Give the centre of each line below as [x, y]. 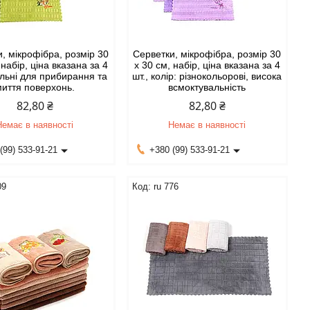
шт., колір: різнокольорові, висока [207, 76]
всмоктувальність [207, 87]
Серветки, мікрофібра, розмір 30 [207, 54]
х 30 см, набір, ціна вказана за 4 [207, 65]
